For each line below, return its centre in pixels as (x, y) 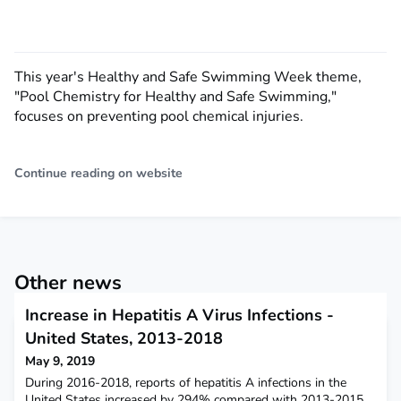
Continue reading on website (98, 174)
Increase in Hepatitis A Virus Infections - (179, 316)
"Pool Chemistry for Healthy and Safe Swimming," (175, 97)
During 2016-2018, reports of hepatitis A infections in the (186, 383)
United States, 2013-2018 (124, 339)
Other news (68, 283)
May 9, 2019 (60, 362)
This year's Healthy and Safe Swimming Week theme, (188, 77)
